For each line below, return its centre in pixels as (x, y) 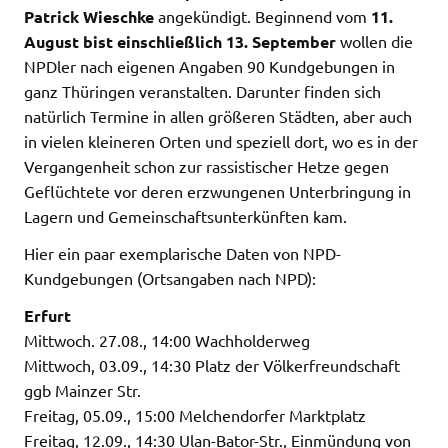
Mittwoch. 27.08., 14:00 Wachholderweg (167, 339)
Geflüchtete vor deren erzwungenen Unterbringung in (217, 190)
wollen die (374, 40)
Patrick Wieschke (91, 16)
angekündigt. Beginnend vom (264, 15)
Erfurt (47, 315)
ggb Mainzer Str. (82, 389)
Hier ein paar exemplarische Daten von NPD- (182, 252)
